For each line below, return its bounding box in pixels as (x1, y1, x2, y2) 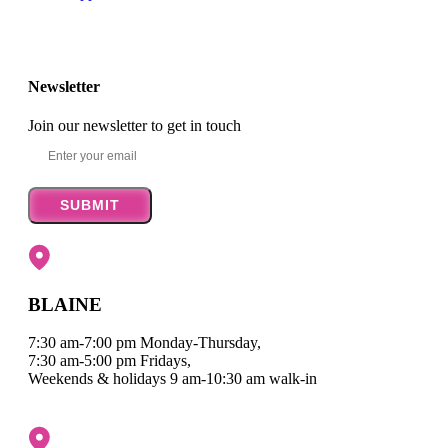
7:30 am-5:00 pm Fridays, (28, 352, 191, 370)
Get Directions (80, 388, 180, 406)
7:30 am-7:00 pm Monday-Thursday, (28, 334, 261, 352)
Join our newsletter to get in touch (28, 116, 241, 134)
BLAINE (28, 293, 102, 315)
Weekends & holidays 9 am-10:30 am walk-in (28, 370, 317, 388)
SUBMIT (60, 196, 120, 213)
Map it (28, 388, 69, 406)
